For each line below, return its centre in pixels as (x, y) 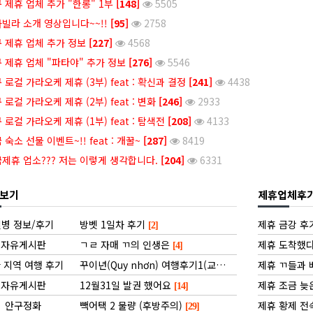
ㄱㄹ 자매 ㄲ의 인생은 (124, 245)
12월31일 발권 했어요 (125, 285)
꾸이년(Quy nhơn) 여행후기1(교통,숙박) (146, 265)
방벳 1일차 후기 (112, 224)
